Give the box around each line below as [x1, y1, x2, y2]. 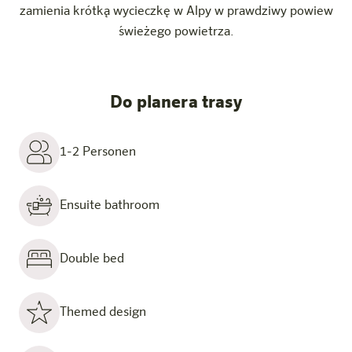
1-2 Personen [60, 145, 136, 159]
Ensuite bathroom [60, 199, 159, 212]
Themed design [60, 306, 146, 319]
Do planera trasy [110, 93, 242, 112]
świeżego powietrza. [118, 25, 234, 38]
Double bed [60, 252, 124, 266]
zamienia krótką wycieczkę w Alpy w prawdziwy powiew [19, 5, 333, 18]
